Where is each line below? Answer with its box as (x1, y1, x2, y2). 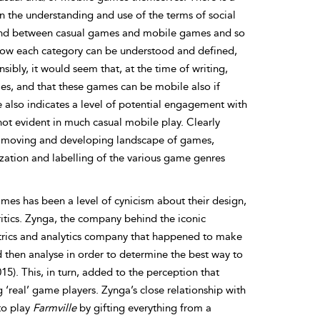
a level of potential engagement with (71, 98, 247, 111)
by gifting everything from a (76, 301, 211, 314)
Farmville (32, 301, 76, 314)
